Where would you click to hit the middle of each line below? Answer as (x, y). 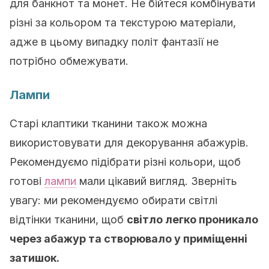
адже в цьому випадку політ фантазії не (114, 42)
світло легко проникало (192, 219)
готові (27, 181)
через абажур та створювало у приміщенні (128, 239)
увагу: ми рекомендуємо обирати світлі (113, 200)
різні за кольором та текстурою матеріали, (123, 23)
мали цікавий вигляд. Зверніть (157, 181)
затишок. (35, 258)
